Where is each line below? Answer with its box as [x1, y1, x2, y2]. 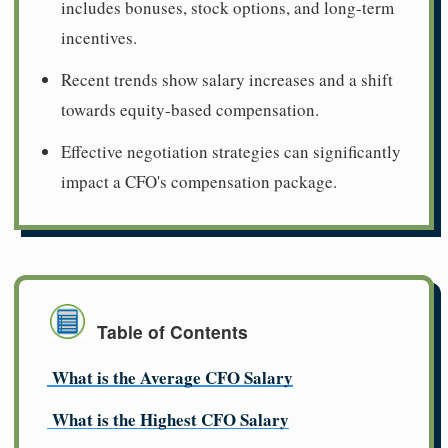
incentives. [61, 25, 137, 49]
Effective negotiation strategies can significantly [61, 139, 401, 163]
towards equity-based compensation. [61, 97, 319, 121]
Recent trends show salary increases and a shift [61, 67, 393, 91]
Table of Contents [97, 319, 248, 345]
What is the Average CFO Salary [52, 365, 293, 390]
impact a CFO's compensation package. [61, 169, 337, 193]
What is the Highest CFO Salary [52, 407, 289, 432]
